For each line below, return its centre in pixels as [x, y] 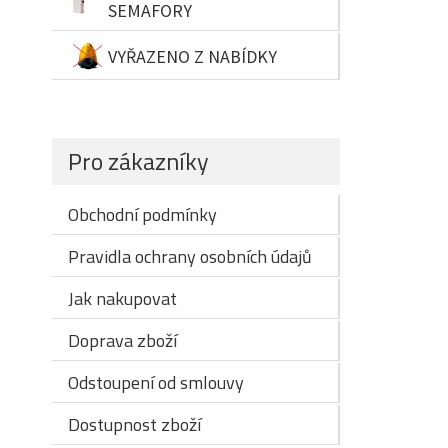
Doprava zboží [122, 340]
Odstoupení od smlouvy [156, 382]
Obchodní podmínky [142, 214]
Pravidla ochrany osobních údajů [190, 256]
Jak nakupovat [122, 298]
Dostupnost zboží [134, 424]
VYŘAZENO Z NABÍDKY [192, 56]
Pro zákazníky [138, 161]
